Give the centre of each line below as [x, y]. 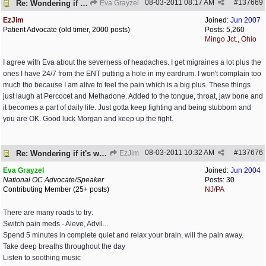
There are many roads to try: [48, 213]
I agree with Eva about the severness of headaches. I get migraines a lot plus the [132, 62]
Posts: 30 [220, 180]
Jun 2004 [246, 170]
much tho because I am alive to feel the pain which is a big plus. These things [127, 85]
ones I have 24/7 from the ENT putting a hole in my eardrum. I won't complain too [132, 74]
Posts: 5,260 [225, 30]
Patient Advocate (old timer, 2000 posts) [66, 30]
